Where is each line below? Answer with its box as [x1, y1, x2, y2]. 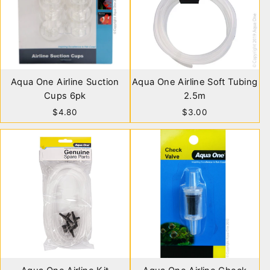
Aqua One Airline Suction [10, 76, 119, 87]
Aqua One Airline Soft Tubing [132, 76, 258, 87]
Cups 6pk [43, 90, 86, 101]
